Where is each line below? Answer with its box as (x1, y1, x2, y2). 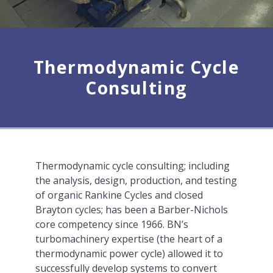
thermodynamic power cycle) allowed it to (35, 246, 223, 260)
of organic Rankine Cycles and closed (35, 188, 203, 202)
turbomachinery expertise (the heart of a (35, 232, 222, 246)
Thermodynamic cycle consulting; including (35, 158, 230, 172)
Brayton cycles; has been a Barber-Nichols (35, 202, 228, 216)
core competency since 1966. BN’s (35, 217, 188, 231)
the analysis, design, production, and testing (35, 173, 237, 187)
